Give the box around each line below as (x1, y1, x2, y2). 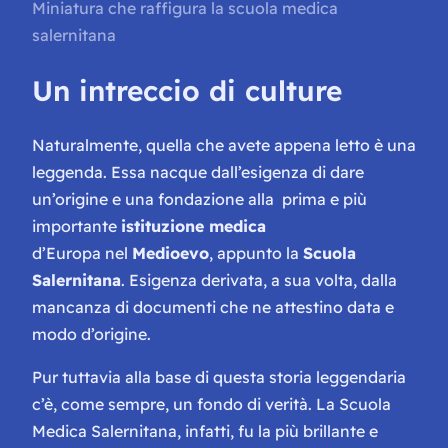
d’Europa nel (32, 243, 132, 264)
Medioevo (132, 243, 209, 264)
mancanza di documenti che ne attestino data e (32, 297, 394, 318)
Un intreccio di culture (32, 73, 342, 109)
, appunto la (209, 243, 303, 264)
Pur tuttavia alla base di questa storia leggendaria (32, 367, 406, 388)
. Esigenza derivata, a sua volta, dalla (121, 270, 397, 291)
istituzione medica (121, 216, 266, 237)
